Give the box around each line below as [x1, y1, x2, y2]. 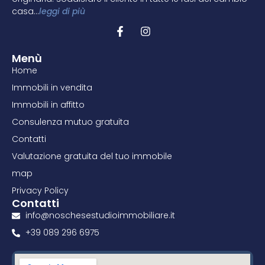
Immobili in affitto [12, 99, 85, 111]
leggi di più [39, 5, 85, 17]
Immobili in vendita [12, 82, 92, 94]
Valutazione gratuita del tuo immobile [12, 150, 172, 163]
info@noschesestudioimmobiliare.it [25, 209, 175, 222]
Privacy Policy [12, 185, 69, 197]
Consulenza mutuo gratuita [12, 116, 129, 128]
